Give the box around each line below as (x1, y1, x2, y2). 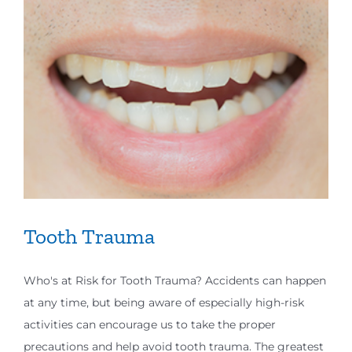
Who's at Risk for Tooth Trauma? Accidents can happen (24, 273, 326, 288)
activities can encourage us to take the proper (24, 317, 276, 332)
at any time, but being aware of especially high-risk (24, 295, 304, 310)
